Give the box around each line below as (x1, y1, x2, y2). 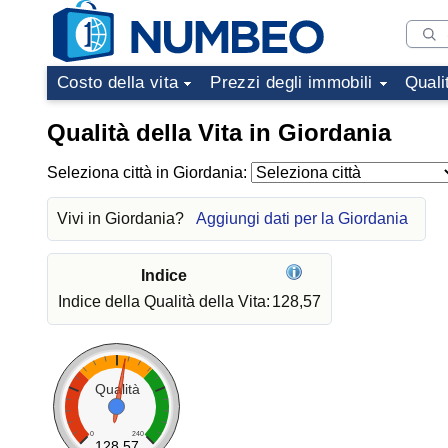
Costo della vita (57, 73, 179, 92)
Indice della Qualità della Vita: (58, 293, 270, 310)
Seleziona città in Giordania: (47, 164, 251, 181)
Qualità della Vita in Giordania (47, 119, 391, 146)
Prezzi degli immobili (210, 73, 373, 92)
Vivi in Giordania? (57, 210, 188, 227)
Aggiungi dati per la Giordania (196, 210, 408, 227)
